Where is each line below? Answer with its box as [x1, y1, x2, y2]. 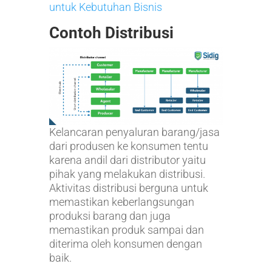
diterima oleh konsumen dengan [49, 237, 202, 250]
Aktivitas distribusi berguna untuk [49, 181, 208, 194]
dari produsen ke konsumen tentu [49, 139, 208, 152]
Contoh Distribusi [49, 23, 174, 42]
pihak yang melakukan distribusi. [49, 167, 205, 180]
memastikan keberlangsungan [49, 195, 194, 208]
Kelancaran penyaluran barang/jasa [49, 125, 220, 138]
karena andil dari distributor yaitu [49, 153, 206, 166]
